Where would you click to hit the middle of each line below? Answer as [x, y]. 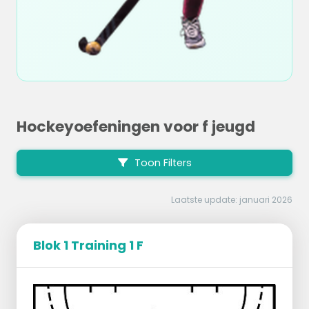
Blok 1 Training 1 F [88, 246]
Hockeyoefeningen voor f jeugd [136, 127]
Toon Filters [161, 163]
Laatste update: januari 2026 [232, 200]
